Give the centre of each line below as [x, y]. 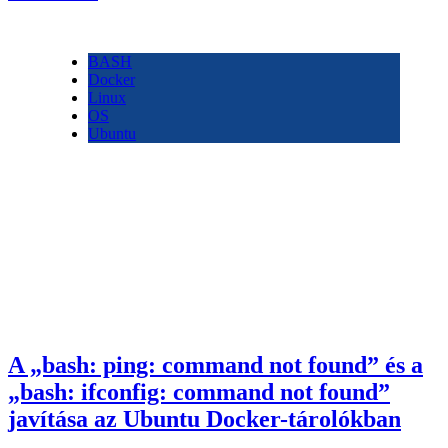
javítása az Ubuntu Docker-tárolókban [204, 419]
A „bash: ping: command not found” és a [215, 365]
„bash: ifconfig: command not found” [199, 392]
